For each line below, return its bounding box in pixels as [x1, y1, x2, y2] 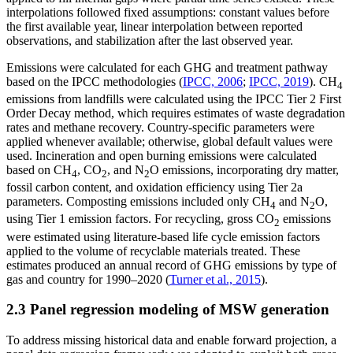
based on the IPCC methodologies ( [6, 74, 183, 88]
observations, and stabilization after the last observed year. [6, 33, 293, 47]
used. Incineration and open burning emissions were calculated [6, 149, 317, 163]
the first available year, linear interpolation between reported [6, 19, 303, 33]
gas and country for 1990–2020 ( [6, 272, 169, 286]
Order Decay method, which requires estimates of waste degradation [6, 106, 345, 121]
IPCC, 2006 [183, 74, 243, 88]
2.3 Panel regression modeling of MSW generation [6, 301, 329, 318]
